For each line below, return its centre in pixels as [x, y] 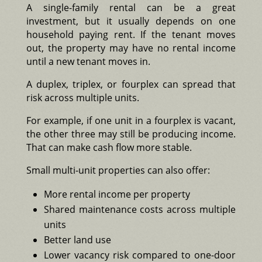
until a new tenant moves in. [88, 61]
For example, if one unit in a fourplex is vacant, [131, 120]
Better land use [77, 239]
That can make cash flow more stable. [109, 147]
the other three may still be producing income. [131, 134]
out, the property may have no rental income [131, 48]
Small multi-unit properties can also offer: [118, 170]
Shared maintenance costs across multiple [140, 209]
